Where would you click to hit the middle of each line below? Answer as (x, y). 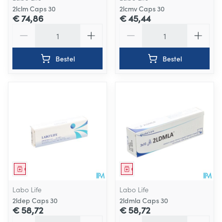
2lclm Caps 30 (34, 9)
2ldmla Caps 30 (144, 200)
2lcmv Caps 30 (142, 9)
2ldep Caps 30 (35, 200)
